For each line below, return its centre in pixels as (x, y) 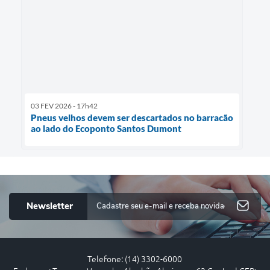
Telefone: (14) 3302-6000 (135, 259)
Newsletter (50, 206)
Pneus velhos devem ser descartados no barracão (132, 117)
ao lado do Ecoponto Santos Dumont (106, 128)
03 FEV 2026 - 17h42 (64, 105)
